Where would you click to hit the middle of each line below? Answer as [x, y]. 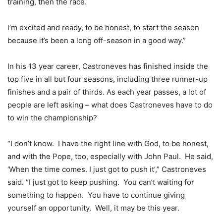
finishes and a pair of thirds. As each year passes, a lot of [107, 92]
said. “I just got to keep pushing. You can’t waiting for [101, 182]
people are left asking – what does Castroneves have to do [110, 105]
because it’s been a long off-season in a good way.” [97, 40]
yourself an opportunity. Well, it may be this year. [93, 208]
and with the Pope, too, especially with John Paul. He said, [110, 156]
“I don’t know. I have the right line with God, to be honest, [108, 143]
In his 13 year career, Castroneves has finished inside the [108, 66]
